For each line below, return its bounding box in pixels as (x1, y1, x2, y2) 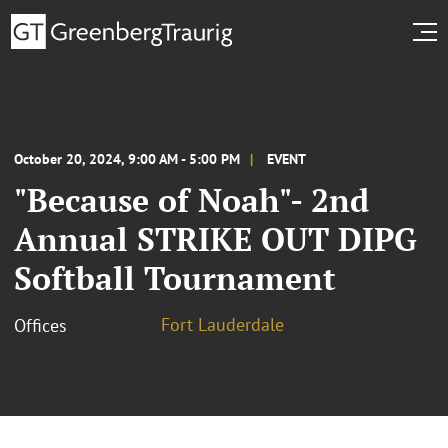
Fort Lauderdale (161, 312, 284, 336)
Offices (14, 313, 67, 337)
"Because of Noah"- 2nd (14, 178, 369, 221)
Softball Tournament (14, 256, 336, 299)
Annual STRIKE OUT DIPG (14, 217, 417, 260)
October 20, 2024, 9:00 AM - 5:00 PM (14, 149, 240, 168)
